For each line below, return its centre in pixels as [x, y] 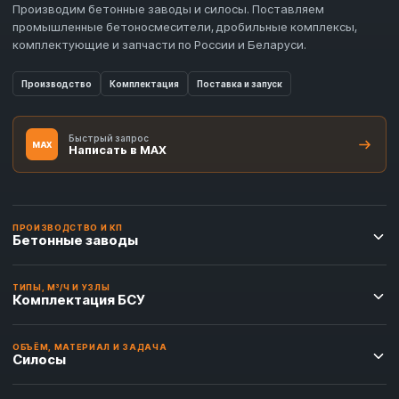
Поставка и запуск [240, 84]
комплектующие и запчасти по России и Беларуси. [159, 45]
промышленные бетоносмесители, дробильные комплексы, [185, 27]
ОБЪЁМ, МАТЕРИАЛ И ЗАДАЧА [90, 346]
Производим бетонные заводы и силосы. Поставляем [168, 9]
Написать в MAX [118, 149]
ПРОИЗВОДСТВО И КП [68, 227]
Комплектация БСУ [79, 299]
